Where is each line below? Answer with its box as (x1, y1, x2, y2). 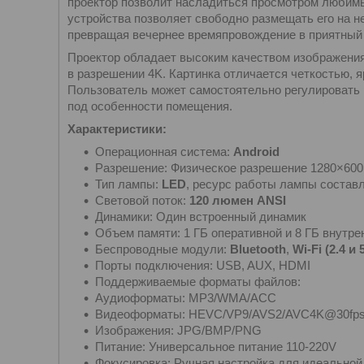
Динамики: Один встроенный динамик (95, 210, 306, 223)
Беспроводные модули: (95, 242, 230, 256)
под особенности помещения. (67, 99, 232, 113)
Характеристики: (67, 122, 167, 136)
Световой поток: (95, 193, 189, 207)
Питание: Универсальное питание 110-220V (95, 340, 336, 353)
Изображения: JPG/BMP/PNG (95, 323, 262, 337)
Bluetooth (230, 242, 286, 256)
